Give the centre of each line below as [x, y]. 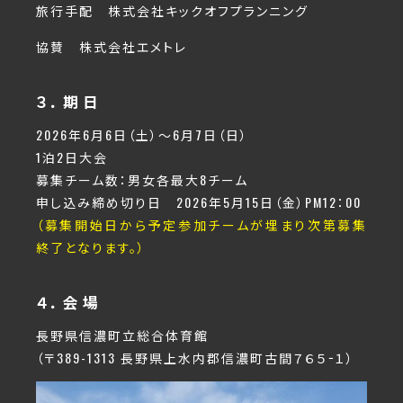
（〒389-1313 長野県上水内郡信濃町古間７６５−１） [195, 358]
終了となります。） [91, 247]
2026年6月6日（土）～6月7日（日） [142, 135]
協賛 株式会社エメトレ [112, 47]
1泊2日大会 [72, 157]
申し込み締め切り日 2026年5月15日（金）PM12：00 [199, 202]
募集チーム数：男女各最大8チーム [142, 180]
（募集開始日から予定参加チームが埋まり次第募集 [201, 225]
